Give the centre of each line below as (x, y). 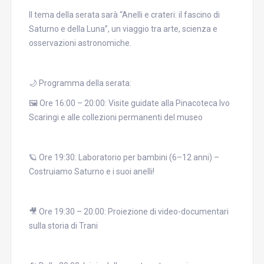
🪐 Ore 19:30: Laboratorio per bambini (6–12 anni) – (124, 157)
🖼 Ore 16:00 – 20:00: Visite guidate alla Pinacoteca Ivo (129, 103)
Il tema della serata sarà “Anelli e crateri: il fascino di (124, 15)
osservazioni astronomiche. (80, 43)
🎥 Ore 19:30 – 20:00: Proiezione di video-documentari (128, 212)
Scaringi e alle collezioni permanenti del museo (115, 117)
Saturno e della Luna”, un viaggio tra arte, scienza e (123, 29)
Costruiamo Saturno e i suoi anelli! (91, 171)
